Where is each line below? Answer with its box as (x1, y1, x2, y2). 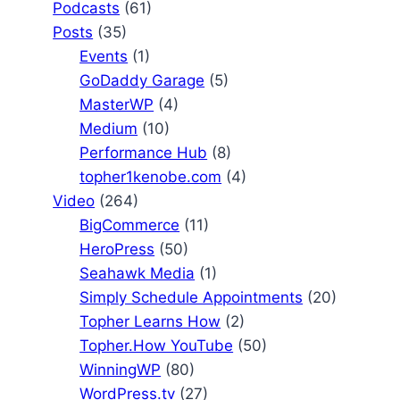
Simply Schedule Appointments (79, 288, 304, 306)
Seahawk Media (79, 264, 196, 282)
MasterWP (79, 96, 154, 113)
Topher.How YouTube (79, 337, 234, 354)
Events (79, 47, 129, 65)
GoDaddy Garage (79, 71, 205, 89)
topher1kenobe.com (79, 168, 222, 186)
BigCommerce (79, 216, 180, 234)
